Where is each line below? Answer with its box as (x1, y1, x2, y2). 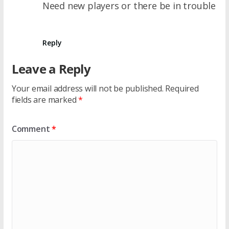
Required (165, 82, 199, 94)
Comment (11, 123, 52, 134)
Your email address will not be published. (11, 82, 164, 94)
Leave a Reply (11, 60, 90, 77)
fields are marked (11, 94, 79, 105)
